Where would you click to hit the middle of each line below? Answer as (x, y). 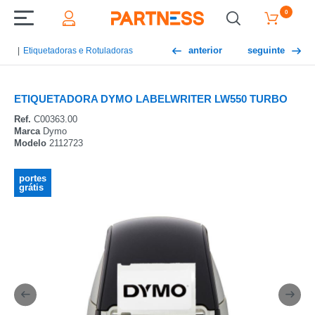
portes (33, 178)
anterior (205, 50)
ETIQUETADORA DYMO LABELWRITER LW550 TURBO (151, 99)
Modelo (30, 143)
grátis (31, 187)
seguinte (266, 50)
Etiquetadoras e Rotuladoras (78, 51)
